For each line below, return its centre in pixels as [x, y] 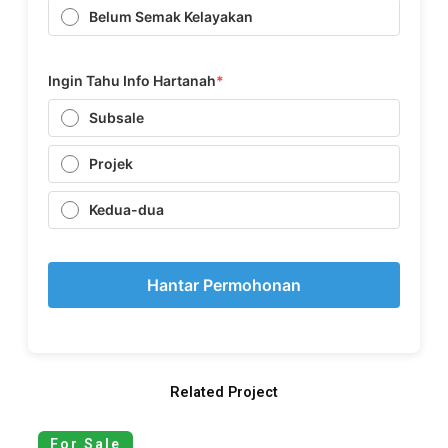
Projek [110, 164]
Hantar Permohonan [224, 285]
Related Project [224, 392]
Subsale [116, 118]
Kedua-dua [126, 210]
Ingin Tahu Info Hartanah [131, 81]
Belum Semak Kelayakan [170, 17]
